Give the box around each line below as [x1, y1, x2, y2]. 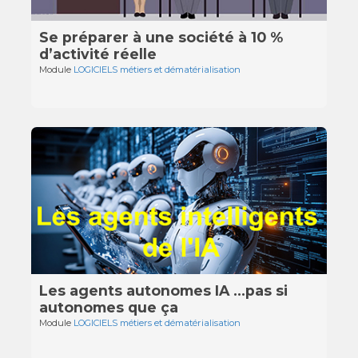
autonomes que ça [39, 299, 179, 316]
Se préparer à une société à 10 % [39, 29, 284, 46]
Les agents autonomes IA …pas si [39, 282, 288, 300]
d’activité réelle [39, 46, 157, 63]
